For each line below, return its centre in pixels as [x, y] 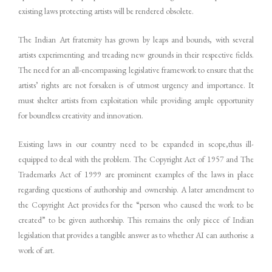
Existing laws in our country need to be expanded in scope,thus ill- [136, 144]
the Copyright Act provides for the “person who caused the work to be [136, 205]
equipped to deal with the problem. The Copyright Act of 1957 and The [136, 159]
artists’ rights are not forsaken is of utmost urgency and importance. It [136, 85]
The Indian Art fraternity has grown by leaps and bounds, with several [136, 40]
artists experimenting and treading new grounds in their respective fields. [136, 55]
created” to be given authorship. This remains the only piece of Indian [136, 220]
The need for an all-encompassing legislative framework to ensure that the [136, 70]
